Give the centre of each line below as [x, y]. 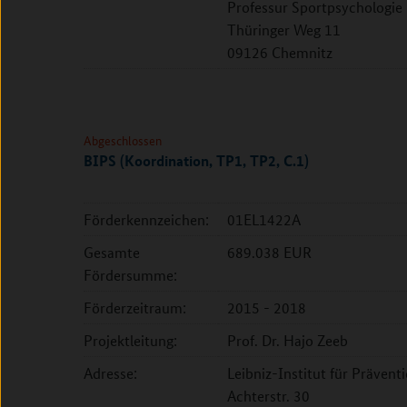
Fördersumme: [130, 275]
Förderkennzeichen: [146, 219]
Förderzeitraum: [135, 308]
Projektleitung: [130, 340]
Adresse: [110, 373]
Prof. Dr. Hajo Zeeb [288, 340]
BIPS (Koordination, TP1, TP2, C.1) [196, 160]
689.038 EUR [269, 252]
